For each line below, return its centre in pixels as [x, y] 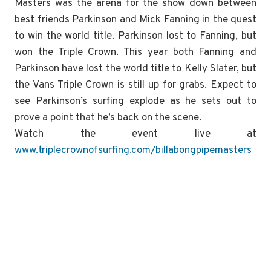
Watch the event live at [135, 134]
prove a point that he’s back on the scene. [108, 118]
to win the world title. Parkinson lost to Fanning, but [135, 36]
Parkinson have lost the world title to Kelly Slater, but [135, 69]
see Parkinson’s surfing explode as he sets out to [135, 101]
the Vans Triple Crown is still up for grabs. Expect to [135, 85]
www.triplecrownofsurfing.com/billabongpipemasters [133, 150]
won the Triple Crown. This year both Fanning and [135, 52]
